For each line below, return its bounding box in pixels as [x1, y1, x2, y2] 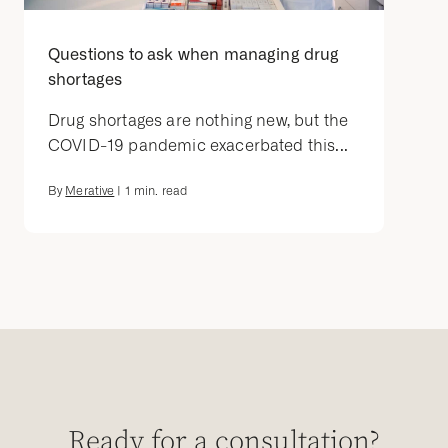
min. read [130, 184, 188, 199]
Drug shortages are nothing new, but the [48, 111, 349, 131]
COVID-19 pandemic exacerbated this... [48, 136, 348, 156]
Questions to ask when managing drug [48, 45, 340, 65]
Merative [65, 184, 115, 199]
